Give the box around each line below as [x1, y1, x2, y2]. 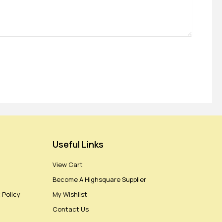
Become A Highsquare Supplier [53, 175, 146, 184]
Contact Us [53, 205, 89, 214]
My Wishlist [53, 190, 87, 199]
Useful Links [53, 138, 104, 151]
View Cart [53, 160, 83, 169]
